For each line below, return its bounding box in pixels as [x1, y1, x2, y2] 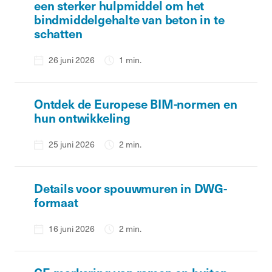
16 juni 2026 [49, 222, 95, 235]
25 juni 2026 [49, 138, 95, 151]
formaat [34, 194, 78, 211]
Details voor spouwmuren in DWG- [34, 180, 227, 197]
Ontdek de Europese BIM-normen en [34, 95, 237, 112]
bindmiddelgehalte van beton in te [34, 11, 225, 28]
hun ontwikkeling [34, 109, 131, 126]
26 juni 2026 [49, 53, 95, 66]
